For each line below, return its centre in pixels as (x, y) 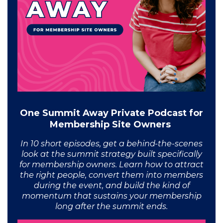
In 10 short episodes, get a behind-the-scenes (111, 144)
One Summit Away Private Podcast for (111, 113)
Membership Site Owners (110, 125)
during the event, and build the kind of (111, 185)
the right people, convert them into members (111, 175)
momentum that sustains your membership (111, 196)
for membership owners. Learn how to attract (111, 165)
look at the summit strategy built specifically (111, 154)
